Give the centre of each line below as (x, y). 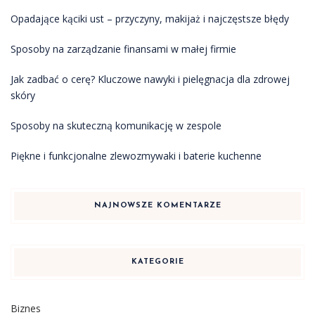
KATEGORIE (157, 262)
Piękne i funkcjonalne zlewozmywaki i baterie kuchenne (136, 156)
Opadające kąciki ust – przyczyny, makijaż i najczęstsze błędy (150, 19)
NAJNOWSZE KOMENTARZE (157, 206)
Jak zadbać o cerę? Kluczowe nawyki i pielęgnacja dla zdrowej (150, 79)
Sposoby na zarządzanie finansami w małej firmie (123, 49)
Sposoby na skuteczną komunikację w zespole (116, 126)
